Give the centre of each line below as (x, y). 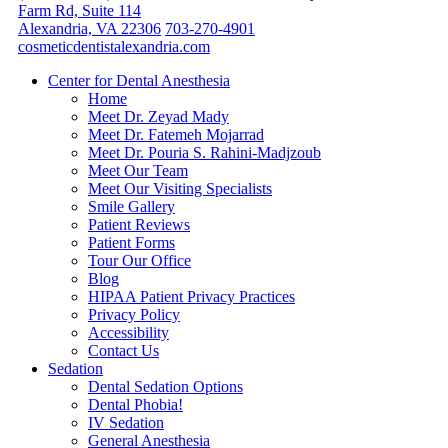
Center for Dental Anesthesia (139, 81)
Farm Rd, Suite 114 (79, 11)
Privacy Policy (134, 315)
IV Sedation (126, 423)
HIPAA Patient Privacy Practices (191, 297)
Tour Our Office (139, 261)
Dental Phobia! (135, 405)
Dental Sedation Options (165, 387)
